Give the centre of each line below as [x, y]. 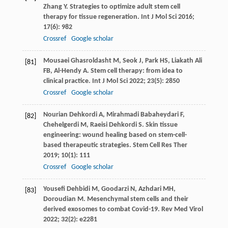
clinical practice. [67, 81]
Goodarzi [115, 189]
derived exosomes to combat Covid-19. [102, 209]
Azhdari [150, 189]
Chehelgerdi [61, 125]
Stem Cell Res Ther [160, 145]
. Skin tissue [160, 125]
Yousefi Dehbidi [66, 189]
